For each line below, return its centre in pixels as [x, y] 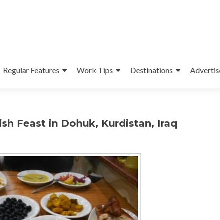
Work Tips [95, 70]
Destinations [151, 70]
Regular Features [31, 70]
